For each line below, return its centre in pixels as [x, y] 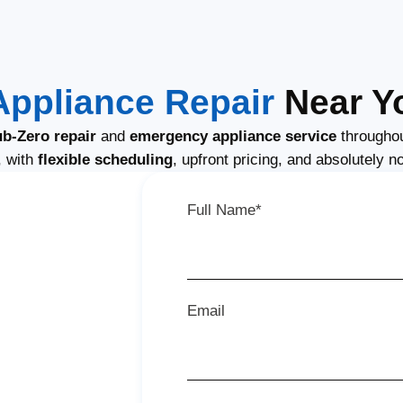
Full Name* [225, 210]
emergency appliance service [233, 136]
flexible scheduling [105, 159]
